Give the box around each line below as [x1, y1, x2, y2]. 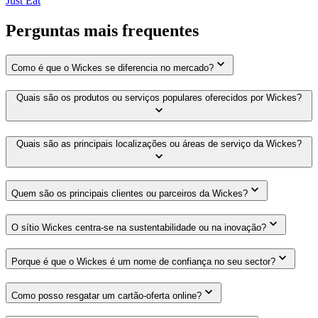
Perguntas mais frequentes [6, 21, 199, 40]
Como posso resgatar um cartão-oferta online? [11, 290, 202, 301]
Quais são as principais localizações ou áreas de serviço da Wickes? [16, 138, 302, 149]
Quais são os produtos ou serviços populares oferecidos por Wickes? [16, 92, 302, 103]
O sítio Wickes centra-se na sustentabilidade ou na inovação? [11, 222, 266, 234]
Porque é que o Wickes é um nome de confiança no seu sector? [11, 256, 275, 267]
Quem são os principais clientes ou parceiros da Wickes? [11, 188, 248, 199]
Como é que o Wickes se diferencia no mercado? [11, 62, 214, 74]
